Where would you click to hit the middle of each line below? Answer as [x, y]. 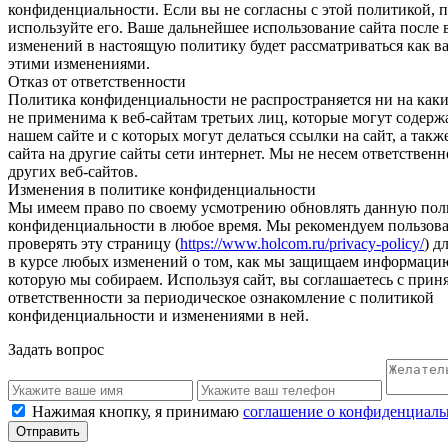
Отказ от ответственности [97, 81]
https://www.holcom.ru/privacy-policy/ [302, 243]
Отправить [48, 431]
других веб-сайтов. [73, 171]
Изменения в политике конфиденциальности [162, 189]
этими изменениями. [79, 63]
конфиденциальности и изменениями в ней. [158, 315]
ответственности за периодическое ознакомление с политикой [221, 297]
